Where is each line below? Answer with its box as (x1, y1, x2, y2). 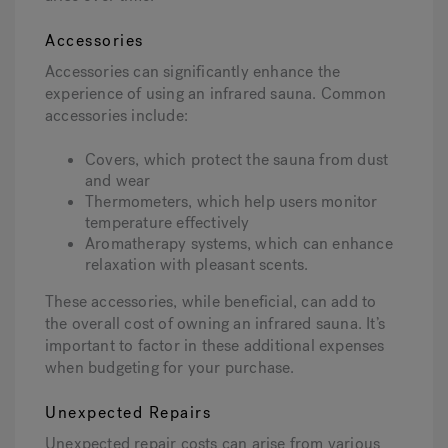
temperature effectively (85, 212, 250, 234)
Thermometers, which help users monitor (85, 191, 378, 213)
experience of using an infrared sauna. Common (45, 83, 387, 105)
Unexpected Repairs (45, 402, 211, 424)
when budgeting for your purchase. (45, 357, 295, 379)
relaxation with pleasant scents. (85, 254, 309, 276)
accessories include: (45, 105, 188, 127)
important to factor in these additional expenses (45, 335, 385, 357)
